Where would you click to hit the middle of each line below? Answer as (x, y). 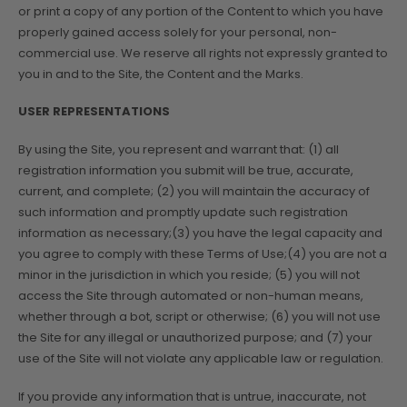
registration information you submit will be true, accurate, (186, 171)
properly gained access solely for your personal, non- (178, 32)
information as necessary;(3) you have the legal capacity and (200, 233)
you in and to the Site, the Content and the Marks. (161, 74)
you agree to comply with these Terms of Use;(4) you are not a (203, 254)
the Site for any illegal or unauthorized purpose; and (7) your (195, 338)
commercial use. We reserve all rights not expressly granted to (203, 53)
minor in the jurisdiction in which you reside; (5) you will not (189, 275)
